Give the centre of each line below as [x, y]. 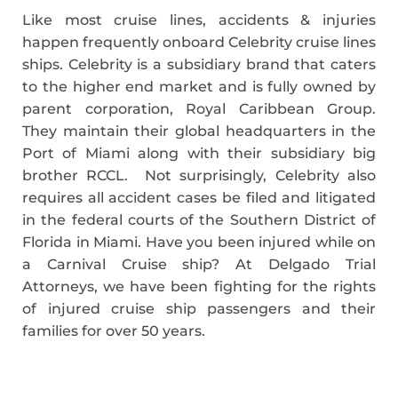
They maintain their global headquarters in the [199, 131]
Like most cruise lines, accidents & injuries [199, 20]
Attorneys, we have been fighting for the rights [199, 287]
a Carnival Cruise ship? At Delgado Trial [199, 265]
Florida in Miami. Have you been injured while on [199, 243]
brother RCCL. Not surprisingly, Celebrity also [199, 176]
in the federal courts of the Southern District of [199, 220]
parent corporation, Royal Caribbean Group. [199, 109]
